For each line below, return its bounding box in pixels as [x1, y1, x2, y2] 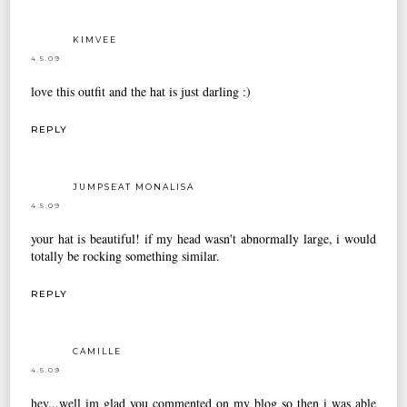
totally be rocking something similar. [31, 247, 221, 265]
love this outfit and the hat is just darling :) [31, 83, 252, 101]
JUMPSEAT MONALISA [73, 182, 195, 193]
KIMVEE [73, 35, 118, 45]
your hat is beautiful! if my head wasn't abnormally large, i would [31, 230, 376, 248]
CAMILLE [73, 345, 123, 356]
